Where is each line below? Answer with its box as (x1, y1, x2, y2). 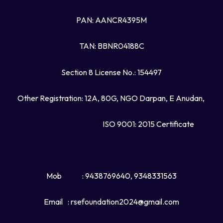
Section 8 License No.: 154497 (61, 67, 162, 77)
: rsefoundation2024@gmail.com (68, 197, 179, 207)
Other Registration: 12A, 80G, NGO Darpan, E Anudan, (17, 93, 206, 103)
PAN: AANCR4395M (76, 15, 147, 25)
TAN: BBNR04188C (79, 41, 144, 51)
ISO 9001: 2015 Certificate (27, 118, 196, 129)
